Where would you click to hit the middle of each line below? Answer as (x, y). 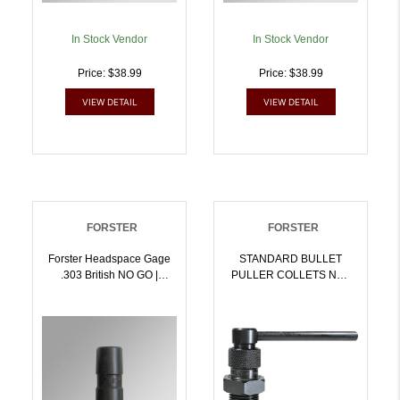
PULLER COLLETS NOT (254, 275)
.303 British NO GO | (109, 275)
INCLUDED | (291, 292)
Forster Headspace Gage (109, 259)
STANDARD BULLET (291, 259)
